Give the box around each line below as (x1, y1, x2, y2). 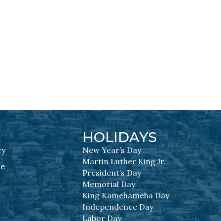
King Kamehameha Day (82, 190, 170, 200)
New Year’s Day (82, 145, 142, 155)
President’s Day (82, 167, 142, 178)
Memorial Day (82, 179, 136, 189)
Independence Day (82, 201, 154, 212)
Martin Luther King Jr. (82, 156, 166, 166)
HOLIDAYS (82, 128, 157, 146)
